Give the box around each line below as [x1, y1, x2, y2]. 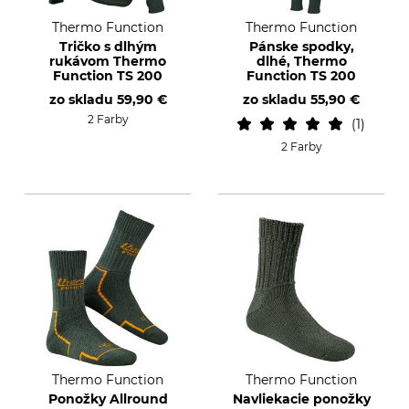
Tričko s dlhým [58, 38, 157, 55]
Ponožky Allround [47, 391, 168, 407]
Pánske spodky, [248, 38, 354, 55]
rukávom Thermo [49, 53, 166, 69]
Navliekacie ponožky [232, 391, 371, 407]
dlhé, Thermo [256, 53, 347, 69]
